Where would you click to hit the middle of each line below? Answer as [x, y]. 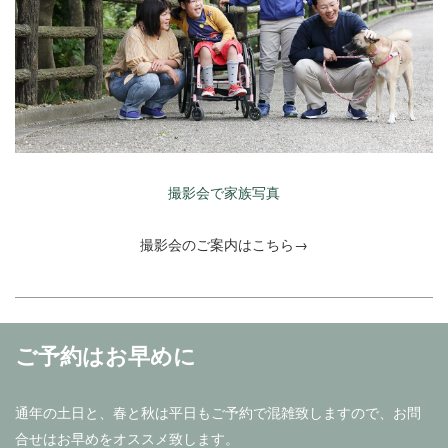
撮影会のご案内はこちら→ [224, 244]
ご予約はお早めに [105, 355]
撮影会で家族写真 [224, 192]
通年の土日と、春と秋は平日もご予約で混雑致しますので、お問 [218, 412]
